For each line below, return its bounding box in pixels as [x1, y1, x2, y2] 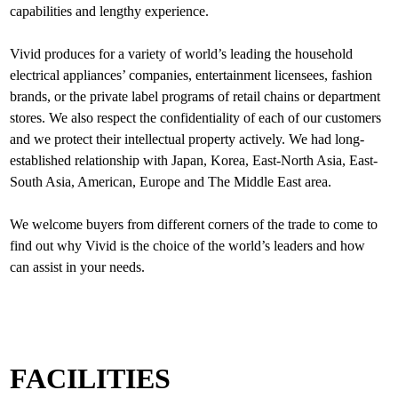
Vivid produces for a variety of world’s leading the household [10, 46, 354, 61]
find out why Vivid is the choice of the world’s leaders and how [10, 238, 366, 253]
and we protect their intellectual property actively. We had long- [10, 131, 365, 147]
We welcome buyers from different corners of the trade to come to [10, 217, 378, 232]
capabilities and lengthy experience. [10, 4, 210, 19]
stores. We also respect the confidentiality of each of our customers [10, 110, 382, 125]
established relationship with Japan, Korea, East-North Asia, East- [10, 153, 378, 168]
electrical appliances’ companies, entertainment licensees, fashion [10, 68, 373, 83]
